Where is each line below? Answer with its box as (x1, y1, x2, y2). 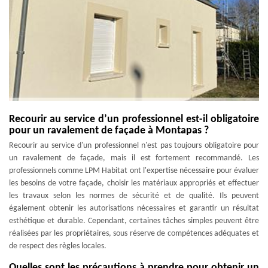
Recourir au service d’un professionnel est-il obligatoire (9, 114, 259, 125)
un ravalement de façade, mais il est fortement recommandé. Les (9, 154, 259, 163)
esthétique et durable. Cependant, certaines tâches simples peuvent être (9, 217, 259, 226)
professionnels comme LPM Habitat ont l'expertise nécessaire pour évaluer (9, 166, 259, 175)
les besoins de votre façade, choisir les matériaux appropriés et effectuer (9, 179, 259, 188)
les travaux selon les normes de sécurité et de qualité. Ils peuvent (9, 191, 259, 200)
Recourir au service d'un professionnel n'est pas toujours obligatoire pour (9, 141, 259, 150)
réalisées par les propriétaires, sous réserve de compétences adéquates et (9, 229, 259, 238)
